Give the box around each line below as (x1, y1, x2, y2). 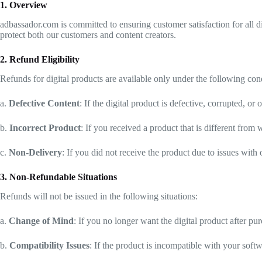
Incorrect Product (9, 122, 81, 133)
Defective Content (9, 98, 80, 108)
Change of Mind (9, 215, 74, 226)
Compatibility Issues (9, 240, 89, 250)
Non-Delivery (9, 147, 62, 157)
